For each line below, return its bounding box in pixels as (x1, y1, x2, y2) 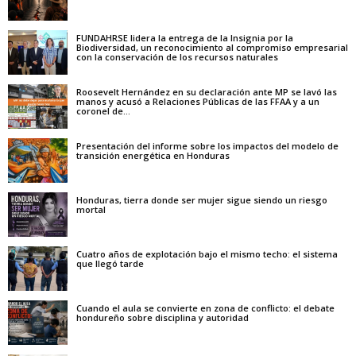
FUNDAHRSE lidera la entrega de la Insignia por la (76, 32, 293, 44)
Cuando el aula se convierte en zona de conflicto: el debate (76, 302, 335, 315)
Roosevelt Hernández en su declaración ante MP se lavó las (76, 86, 337, 99)
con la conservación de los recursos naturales (76, 51, 278, 64)
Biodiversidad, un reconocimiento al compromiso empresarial (76, 41, 348, 54)
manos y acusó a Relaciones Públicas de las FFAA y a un (76, 95, 319, 108)
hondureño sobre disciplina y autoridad (76, 311, 249, 324)
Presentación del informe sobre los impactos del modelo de (76, 140, 339, 153)
